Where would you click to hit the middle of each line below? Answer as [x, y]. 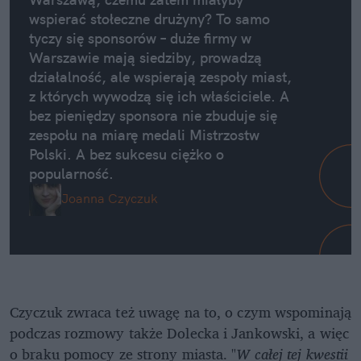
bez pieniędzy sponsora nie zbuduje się [153, 116]
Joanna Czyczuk [110, 199]
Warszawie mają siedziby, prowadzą [145, 58]
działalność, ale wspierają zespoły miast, [160, 77]
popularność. [71, 174]
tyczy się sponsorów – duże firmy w [140, 39]
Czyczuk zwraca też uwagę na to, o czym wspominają [180, 312]
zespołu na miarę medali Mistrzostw [144, 135]
